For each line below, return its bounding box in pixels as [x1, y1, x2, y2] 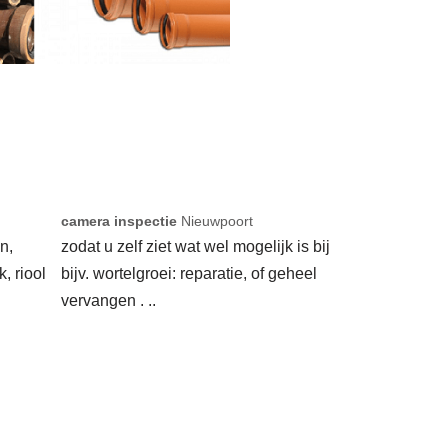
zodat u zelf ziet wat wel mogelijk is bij [61, 238, 330, 256]
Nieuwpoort [177, 213, 253, 230]
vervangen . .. [61, 292, 156, 310]
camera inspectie [61, 213, 177, 230]
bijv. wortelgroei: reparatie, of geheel [61, 265, 317, 283]
